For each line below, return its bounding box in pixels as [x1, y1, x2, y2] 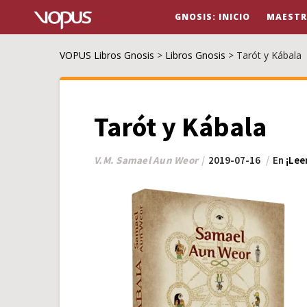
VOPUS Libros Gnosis [60, 49, 154, 62]
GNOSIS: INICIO [174, 11, 250, 23]
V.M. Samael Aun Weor [94, 153, 198, 167]
